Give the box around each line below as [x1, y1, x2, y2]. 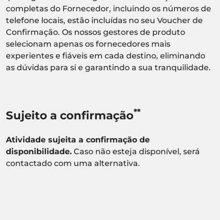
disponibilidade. [6, 146, 72, 156]
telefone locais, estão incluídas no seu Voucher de [6, 15, 203, 25]
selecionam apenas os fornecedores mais [6, 39, 170, 49]
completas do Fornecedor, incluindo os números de [6, 3, 211, 13]
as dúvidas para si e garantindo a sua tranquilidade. [6, 62, 211, 72]
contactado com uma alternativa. [6, 158, 140, 168]
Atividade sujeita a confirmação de [6, 135, 150, 144]
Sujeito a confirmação [6, 108, 134, 122]
